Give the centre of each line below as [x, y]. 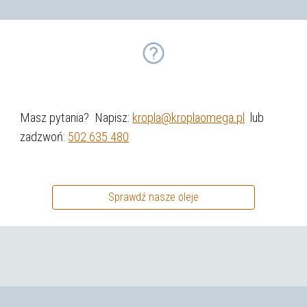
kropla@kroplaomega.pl [189, 118]
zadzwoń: [44, 137]
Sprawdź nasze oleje [153, 197]
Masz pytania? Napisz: [76, 118]
